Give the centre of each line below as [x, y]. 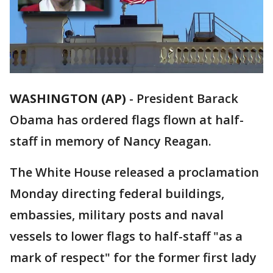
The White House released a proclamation [134, 172]
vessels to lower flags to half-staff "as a [126, 236]
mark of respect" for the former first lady [133, 258]
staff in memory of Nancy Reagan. [111, 141]
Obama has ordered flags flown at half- [127, 120]
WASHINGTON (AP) [68, 99]
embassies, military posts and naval [117, 215]
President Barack [187, 99]
